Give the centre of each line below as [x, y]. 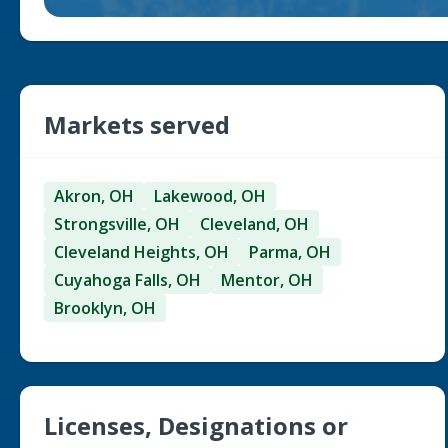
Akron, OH [94, 196]
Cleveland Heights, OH [141, 252]
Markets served [137, 124]
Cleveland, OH [254, 224]
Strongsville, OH [117, 224]
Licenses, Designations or [196, 425]
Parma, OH [290, 252]
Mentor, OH [267, 280]
